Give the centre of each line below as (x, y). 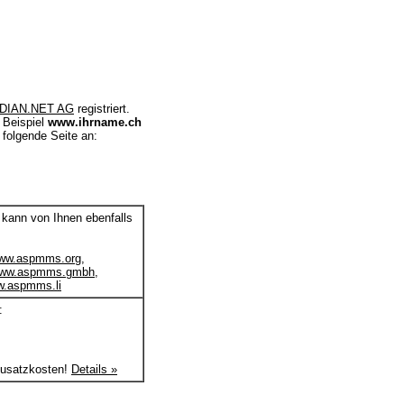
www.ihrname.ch (95, 123)
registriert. (102, 109)
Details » (94, 370)
